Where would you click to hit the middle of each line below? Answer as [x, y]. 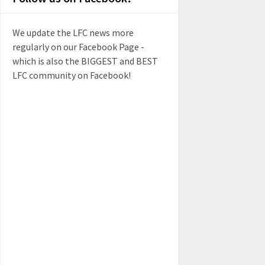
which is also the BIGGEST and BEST [85, 61]
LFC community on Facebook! [72, 75]
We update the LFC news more [73, 33]
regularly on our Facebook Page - [78, 47]
